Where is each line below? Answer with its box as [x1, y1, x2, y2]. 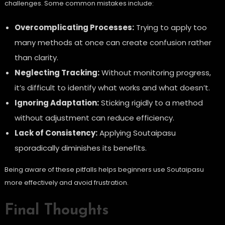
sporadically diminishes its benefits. [14, 143, 147, 154]
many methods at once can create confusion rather [14, 37, 211, 48]
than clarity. [14, 52, 58, 63]
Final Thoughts [4, 203, 109, 219]
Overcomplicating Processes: [14, 22, 134, 33]
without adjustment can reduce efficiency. [14, 113, 174, 124]
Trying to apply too [134, 22, 207, 33]
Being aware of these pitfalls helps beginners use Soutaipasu [4, 165, 204, 175]
